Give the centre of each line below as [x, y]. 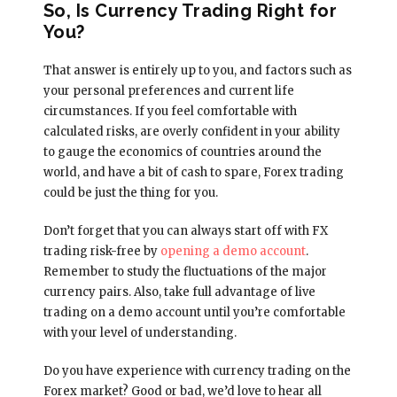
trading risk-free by [101, 251]
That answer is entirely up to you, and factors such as [197, 70]
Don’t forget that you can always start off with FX [185, 230]
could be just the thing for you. [130, 192]
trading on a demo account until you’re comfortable [194, 312]
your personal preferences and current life [168, 90]
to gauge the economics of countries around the [182, 152]
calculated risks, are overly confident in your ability [191, 131]
